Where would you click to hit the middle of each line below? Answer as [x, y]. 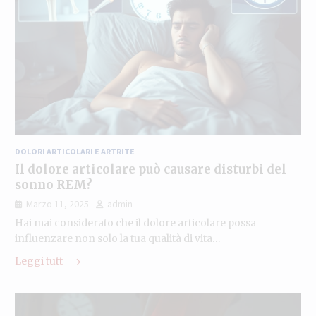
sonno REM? [53, 184]
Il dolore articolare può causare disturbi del [150, 169]
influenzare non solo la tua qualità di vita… [117, 238]
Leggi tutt [39, 261]
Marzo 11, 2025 [57, 203]
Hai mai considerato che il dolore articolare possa [135, 223]
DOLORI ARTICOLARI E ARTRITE [74, 151]
